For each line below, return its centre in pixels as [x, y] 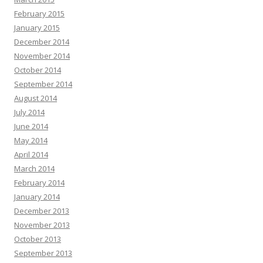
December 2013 [42, 211]
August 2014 [36, 98]
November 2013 [42, 225]
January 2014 [37, 197]
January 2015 [37, 28]
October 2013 [38, 239]
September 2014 [43, 84]
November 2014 [42, 56]
